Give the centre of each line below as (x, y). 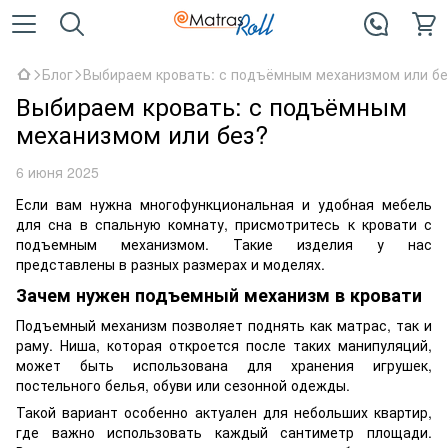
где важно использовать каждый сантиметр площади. (224, 431)
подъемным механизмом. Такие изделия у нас (224, 244)
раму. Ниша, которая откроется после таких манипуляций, (224, 344)
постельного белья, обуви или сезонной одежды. (183, 384)
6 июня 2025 (57, 172)
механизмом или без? (142, 133)
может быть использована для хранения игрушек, (224, 364)
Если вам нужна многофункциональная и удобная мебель (224, 204)
